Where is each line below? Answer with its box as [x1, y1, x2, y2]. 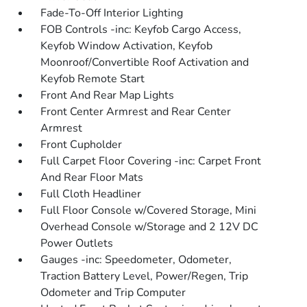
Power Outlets [40, 236, 114, 251]
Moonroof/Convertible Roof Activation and [40, 55, 249, 70]
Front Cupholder [40, 137, 123, 152]
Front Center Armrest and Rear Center [40, 104, 232, 119]
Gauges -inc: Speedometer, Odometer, [40, 252, 232, 267]
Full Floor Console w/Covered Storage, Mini [40, 203, 257, 218]
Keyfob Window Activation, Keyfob [40, 38, 213, 53]
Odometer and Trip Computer [40, 285, 186, 300]
